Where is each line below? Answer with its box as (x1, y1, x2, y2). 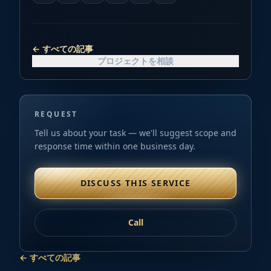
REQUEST (34, 108, 78, 119)
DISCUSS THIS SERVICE (80, 177, 191, 189)
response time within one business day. (34, 140, 195, 152)
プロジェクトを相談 (97, 54, 174, 67)
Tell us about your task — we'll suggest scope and (34, 126, 237, 139)
